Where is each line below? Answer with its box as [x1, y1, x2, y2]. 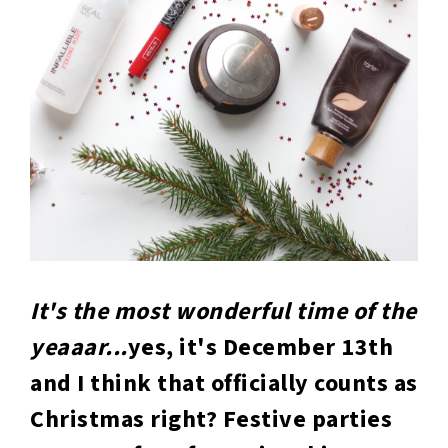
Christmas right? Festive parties [30, 403, 392, 435]
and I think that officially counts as [30, 367, 418, 399]
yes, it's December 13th [127, 331, 393, 363]
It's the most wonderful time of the [30, 295, 417, 327]
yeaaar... [30, 331, 128, 363]
